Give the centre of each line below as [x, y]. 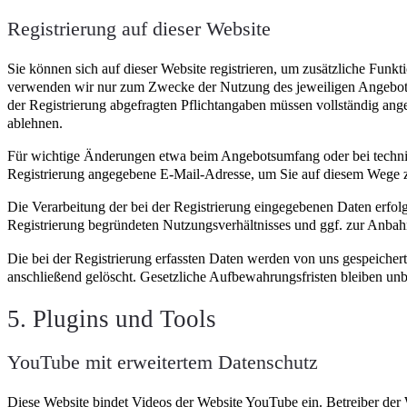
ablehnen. [35, 124]
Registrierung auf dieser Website [139, 29]
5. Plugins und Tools [112, 318]
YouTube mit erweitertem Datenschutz [163, 362]
